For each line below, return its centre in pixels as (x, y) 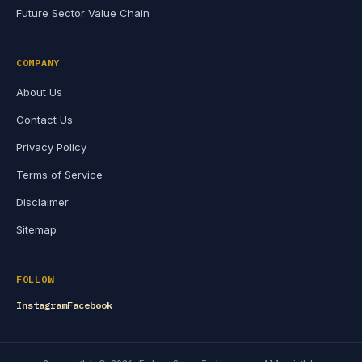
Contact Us (44, 120)
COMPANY (38, 63)
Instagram (42, 305)
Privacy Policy (51, 147)
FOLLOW (35, 279)
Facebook (90, 305)
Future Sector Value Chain (83, 13)
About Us (39, 92)
